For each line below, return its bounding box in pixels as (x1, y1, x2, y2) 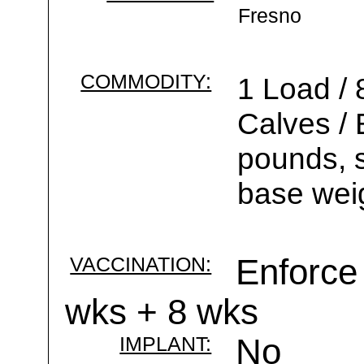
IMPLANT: (119, 332, 212, 355)
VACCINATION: (70, 253, 212, 275)
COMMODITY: (80, 70, 212, 93)
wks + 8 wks (65, 292, 259, 331)
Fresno (238, 4, 302, 27)
